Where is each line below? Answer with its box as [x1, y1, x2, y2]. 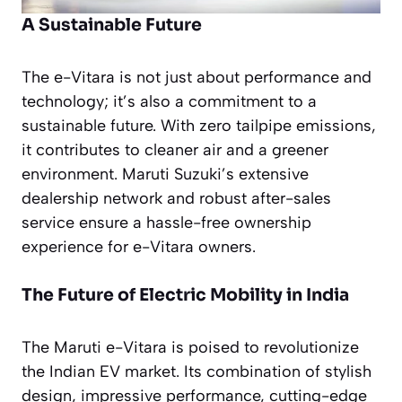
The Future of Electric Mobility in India [22, 284, 349, 306]
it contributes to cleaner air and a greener [22, 139, 328, 160]
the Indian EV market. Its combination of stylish [22, 361, 371, 381]
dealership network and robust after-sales [22, 188, 331, 208]
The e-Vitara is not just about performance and [22, 66, 371, 87]
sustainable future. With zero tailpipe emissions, [22, 115, 376, 135]
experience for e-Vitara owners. [22, 236, 256, 257]
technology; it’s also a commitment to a [22, 91, 317, 111]
